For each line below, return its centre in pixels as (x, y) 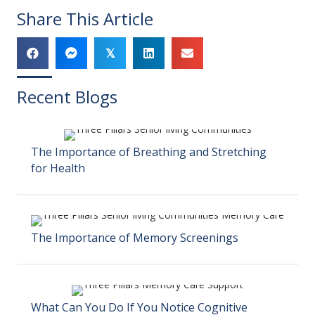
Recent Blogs (67, 97)
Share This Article (85, 19)
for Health (58, 168)
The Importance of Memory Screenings (135, 238)
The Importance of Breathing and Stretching (149, 152)
